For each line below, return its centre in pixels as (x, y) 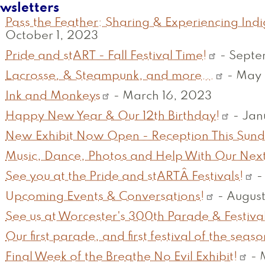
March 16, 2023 (167, 97)
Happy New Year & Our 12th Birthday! (113, 117)
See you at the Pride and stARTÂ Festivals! (125, 177)
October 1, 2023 (52, 36)
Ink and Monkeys (53, 97)
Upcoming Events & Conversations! (105, 197)
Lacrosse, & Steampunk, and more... (110, 77)
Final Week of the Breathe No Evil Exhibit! (122, 258)
